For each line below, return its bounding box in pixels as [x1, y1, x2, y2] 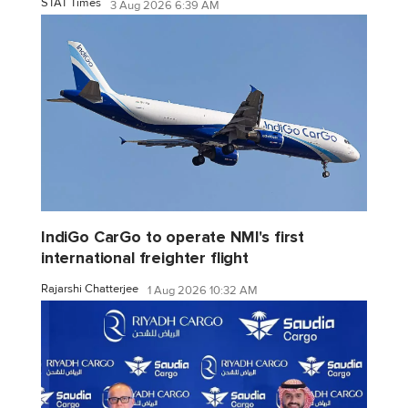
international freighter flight [41, 248, 249, 268]
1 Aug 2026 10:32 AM [148, 283, 258, 299]
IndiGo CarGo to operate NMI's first [41, 227, 305, 247]
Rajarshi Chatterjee [41, 280, 138, 296]
